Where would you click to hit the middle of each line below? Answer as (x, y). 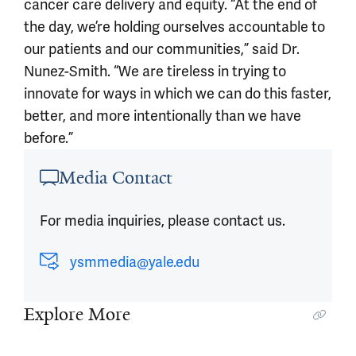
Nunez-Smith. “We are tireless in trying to (155, 71)
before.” (48, 138)
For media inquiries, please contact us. (163, 221)
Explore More (77, 314)
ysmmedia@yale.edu (135, 262)
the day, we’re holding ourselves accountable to (174, 27)
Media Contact (116, 178)
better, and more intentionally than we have (163, 116)
